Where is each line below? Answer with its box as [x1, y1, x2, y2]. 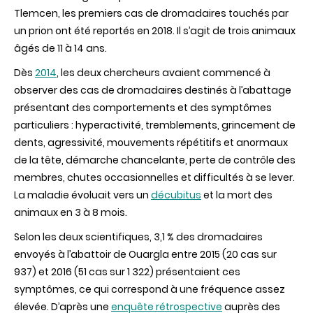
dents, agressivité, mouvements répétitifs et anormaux [14, 136, 288, 150]
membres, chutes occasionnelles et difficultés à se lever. [14, 170, 295, 185]
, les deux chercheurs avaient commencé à [57, 66, 270, 80]
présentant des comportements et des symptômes [14, 101, 272, 115]
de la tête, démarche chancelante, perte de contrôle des [14, 153, 296, 168]
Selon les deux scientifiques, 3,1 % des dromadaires [14, 230, 263, 245]
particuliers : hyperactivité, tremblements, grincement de [14, 118, 296, 133]
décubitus [151, 188, 201, 203]
